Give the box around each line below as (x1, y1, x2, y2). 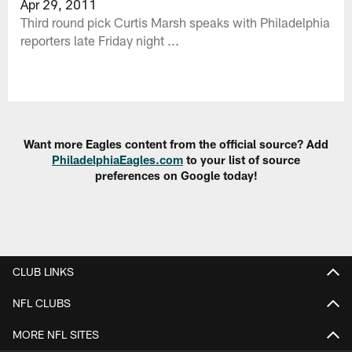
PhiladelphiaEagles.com (52, 152, 183, 167)
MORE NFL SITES (13, 327, 99, 341)
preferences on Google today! (94, 168, 258, 183)
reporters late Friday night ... (20, 31, 180, 48)
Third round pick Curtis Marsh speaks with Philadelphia (20, 13, 331, 30)
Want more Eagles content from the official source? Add (24, 137, 328, 152)
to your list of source (183, 152, 300, 167)
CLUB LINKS (13, 264, 74, 278)
